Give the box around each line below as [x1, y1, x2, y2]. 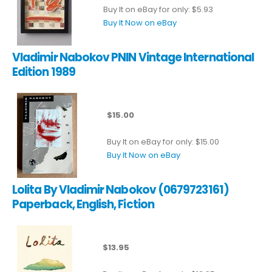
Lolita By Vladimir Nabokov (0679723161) [12, 182, 229, 197]
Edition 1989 [12, 64, 75, 80]
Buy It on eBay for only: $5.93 [103, 3, 213, 15]
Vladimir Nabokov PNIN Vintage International [12, 49, 254, 65]
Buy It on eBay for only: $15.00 [107, 135, 219, 148]
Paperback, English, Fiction [12, 196, 154, 212]
